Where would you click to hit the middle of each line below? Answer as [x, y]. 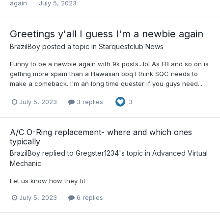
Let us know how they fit [48, 181]
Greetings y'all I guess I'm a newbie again [107, 34]
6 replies [89, 198]
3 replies [89, 101]
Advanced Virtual [180, 153]
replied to [58, 153]
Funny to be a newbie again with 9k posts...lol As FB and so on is [109, 64]
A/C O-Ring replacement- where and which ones [101, 132]
